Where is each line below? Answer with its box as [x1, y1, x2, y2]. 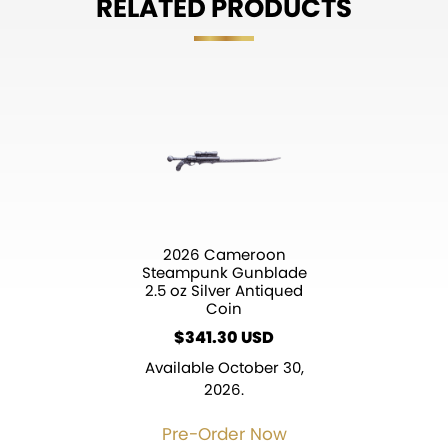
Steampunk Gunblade [141, 262, 307, 284]
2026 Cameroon [162, 244, 286, 266]
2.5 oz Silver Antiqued [145, 280, 303, 302]
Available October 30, [144, 357, 304, 379]
